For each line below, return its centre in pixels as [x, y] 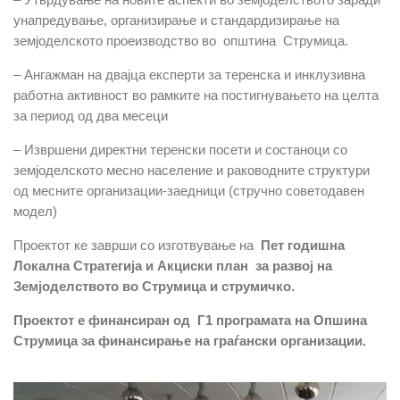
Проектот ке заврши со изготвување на [135, 245]
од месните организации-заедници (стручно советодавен [189, 190]
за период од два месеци [91, 115]
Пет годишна [301, 245]
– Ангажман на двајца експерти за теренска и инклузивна [189, 74]
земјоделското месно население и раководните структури [192, 170]
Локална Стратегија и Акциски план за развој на [173, 265]
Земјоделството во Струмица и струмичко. [154, 286]
